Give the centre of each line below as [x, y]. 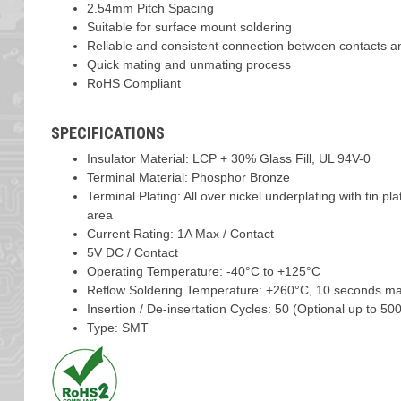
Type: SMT [117, 328]
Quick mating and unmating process [188, 64]
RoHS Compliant [133, 83]
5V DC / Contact [132, 252]
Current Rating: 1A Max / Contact [180, 234]
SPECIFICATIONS [107, 133]
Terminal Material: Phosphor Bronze [188, 177]
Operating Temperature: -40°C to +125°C [203, 271]
